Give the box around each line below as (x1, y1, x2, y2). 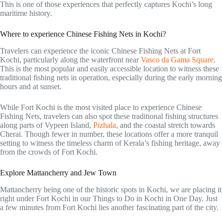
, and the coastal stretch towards (116, 121, 215, 130)
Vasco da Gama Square (141, 55, 214, 64)
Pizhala (93, 121, 116, 130)
